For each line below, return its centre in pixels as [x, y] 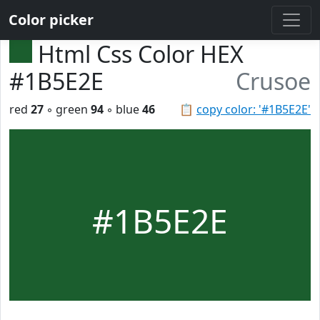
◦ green [67, 109]
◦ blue [123, 109]
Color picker [51, 20]
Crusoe [273, 81]
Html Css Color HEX [141, 54]
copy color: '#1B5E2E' [254, 109]
